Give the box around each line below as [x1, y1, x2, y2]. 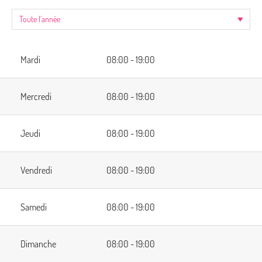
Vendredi [20, 164, 52, 177]
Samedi [20, 201, 47, 213]
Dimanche [20, 238, 56, 250]
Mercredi [20, 91, 51, 103]
